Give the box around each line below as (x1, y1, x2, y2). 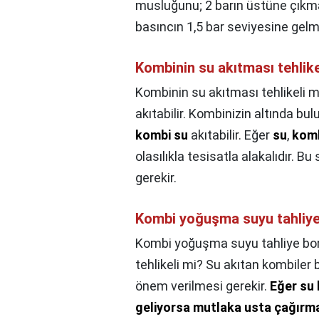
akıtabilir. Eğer (188, 127, 273, 143)
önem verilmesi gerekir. (135, 278, 270, 294)
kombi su (135, 127, 188, 143)
